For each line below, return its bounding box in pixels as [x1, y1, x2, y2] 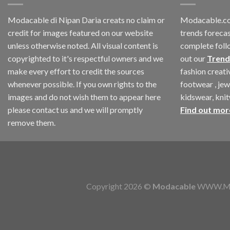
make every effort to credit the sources [8, 66, 144, 76]
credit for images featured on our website [8, 28, 153, 38]
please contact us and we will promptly [8, 105, 143, 115]
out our [180, 53, 207, 64]
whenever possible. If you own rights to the [8, 79, 157, 89]
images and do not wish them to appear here [8, 92, 161, 102]
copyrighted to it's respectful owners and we [8, 53, 163, 64]
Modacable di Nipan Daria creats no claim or [8, 15, 165, 25]
